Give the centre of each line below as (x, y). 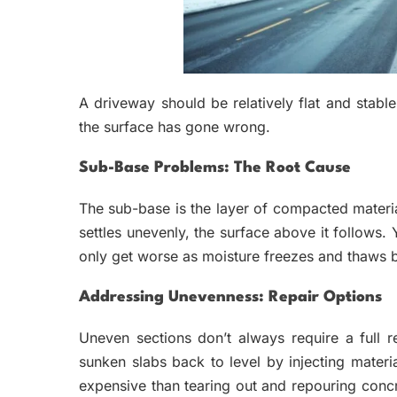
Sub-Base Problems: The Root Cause (215, 167)
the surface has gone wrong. (175, 126)
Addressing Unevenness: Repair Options (230, 297)
